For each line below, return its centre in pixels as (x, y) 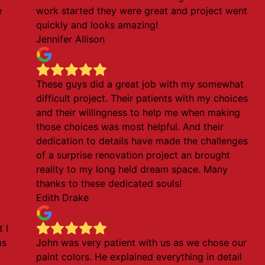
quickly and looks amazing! (97, 25)
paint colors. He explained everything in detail (139, 257)
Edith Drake (63, 198)
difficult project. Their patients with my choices (142, 98)
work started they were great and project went (142, 11)
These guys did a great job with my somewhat (140, 84)
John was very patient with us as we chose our (142, 243)
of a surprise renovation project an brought (133, 155)
